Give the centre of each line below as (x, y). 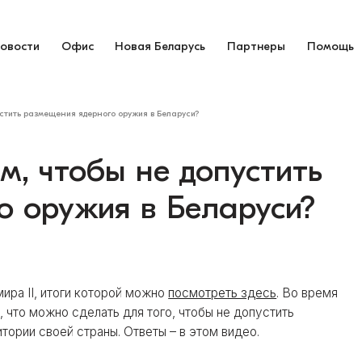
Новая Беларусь (160, 46)
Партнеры (257, 46)
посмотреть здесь (223, 293)
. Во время (307, 293)
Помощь (331, 46)
